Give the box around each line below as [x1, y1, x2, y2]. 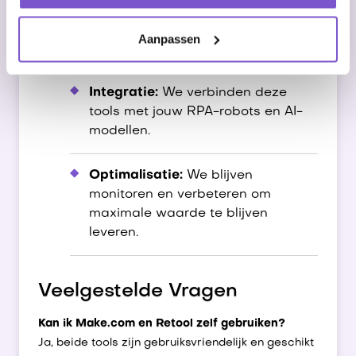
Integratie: [89, 87, 158, 99]
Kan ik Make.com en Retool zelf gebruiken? [38, 319, 285, 329]
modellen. [89, 125, 150, 137]
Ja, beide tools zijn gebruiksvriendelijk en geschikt [38, 338, 314, 348]
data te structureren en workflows [89, 23, 308, 36]
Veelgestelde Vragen [38, 282, 238, 301]
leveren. [89, 226, 138, 239]
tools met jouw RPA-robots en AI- [89, 106, 303, 118]
